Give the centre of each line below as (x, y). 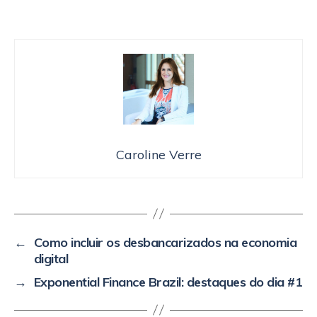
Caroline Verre (158, 154)
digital (51, 258)
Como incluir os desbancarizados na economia (165, 242)
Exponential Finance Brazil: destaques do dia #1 (168, 282)
